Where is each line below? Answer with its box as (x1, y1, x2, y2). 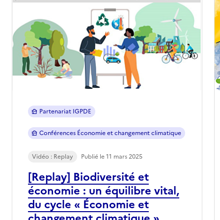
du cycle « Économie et (28, 196, 149, 213)
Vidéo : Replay (32, 152, 73, 161)
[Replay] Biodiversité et (28, 168, 149, 185)
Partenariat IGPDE (39, 107, 91, 116)
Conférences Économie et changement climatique (39, 128, 181, 137)
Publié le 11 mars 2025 (81, 152, 142, 161)
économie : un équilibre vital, (28, 182, 179, 199)
